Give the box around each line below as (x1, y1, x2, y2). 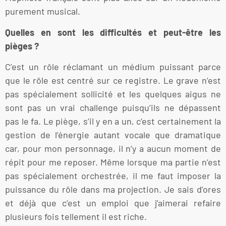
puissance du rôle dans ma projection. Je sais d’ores (5, 184, 221, 195)
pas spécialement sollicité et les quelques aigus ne (5, 88, 221, 100)
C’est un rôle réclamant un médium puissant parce (5, 61, 221, 73)
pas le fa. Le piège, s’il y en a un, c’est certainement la (5, 116, 221, 127)
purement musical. (5, 6, 80, 17)
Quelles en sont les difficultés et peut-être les (5, 26, 221, 38)
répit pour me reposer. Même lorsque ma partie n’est (5, 156, 221, 168)
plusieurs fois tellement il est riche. (5, 211, 147, 222)
